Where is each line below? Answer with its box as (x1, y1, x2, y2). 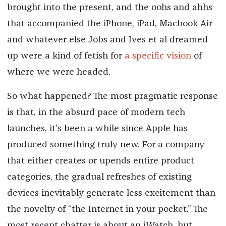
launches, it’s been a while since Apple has (7, 124, 188, 133)
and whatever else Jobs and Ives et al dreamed (7, 35, 208, 44)
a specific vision (124, 51, 191, 61)
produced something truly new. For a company (7, 140, 204, 149)
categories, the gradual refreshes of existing (7, 172, 192, 182)
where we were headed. (7, 67, 110, 77)
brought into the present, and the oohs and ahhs (7, 3, 212, 12)
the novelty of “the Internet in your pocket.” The (7, 204, 208, 214)
